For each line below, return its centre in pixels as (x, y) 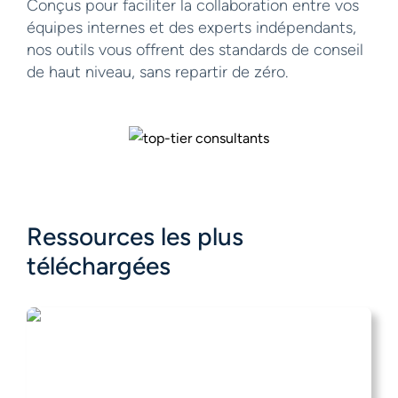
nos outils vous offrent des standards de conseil (195, 49)
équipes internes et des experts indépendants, (191, 27)
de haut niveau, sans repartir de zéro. (157, 72)
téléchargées (99, 265)
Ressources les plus (135, 236)
